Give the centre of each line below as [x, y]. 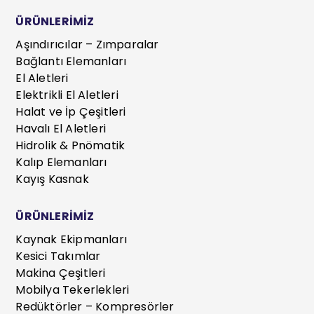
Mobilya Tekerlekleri [73, 289]
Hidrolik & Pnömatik [70, 145]
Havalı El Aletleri [61, 128]
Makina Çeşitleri [61, 273]
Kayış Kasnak [52, 179]
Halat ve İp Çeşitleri [71, 111]
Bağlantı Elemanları [71, 61]
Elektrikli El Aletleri [67, 95]
